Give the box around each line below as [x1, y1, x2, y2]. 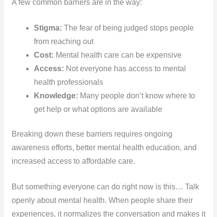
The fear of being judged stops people [62, 24, 194, 32]
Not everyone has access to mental [64, 64, 186, 73]
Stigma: [34, 24, 62, 32]
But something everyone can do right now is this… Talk [11, 183, 199, 191]
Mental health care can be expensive [54, 51, 182, 60]
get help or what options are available [34, 105, 163, 114]
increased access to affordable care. [11, 157, 135, 166]
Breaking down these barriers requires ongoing [11, 130, 172, 139]
